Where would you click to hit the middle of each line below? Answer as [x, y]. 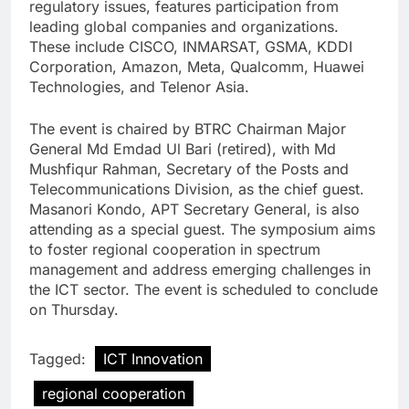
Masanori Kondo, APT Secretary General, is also [194, 210]
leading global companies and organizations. [184, 27]
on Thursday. [74, 310]
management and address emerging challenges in [200, 270]
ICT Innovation [153, 359]
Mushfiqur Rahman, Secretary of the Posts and [189, 169]
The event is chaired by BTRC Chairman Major [188, 129]
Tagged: [60, 359]
